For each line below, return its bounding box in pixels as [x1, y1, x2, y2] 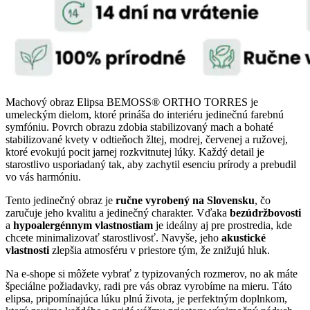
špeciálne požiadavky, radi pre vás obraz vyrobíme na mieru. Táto [6, 280, 292, 293]
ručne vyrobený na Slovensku [116, 194, 255, 207]
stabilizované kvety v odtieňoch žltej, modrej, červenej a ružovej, [6, 134, 288, 146]
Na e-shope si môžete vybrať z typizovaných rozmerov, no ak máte [6, 268, 298, 280]
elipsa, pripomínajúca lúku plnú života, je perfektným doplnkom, [6, 293, 287, 305]
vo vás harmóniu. [6, 171, 81, 183]
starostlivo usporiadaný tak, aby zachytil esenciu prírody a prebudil [6, 158, 296, 171]
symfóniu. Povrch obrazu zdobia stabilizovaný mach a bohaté [6, 121, 273, 134]
